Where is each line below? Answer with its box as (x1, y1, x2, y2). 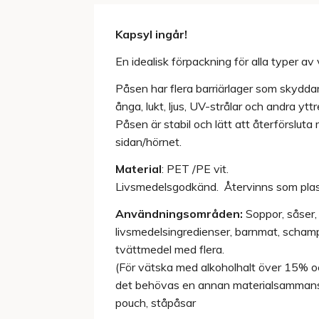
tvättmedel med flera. (115, 241, 224, 256)
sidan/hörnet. (115, 135, 182, 150)
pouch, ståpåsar (115, 295, 196, 310)
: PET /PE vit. (162, 161, 229, 176)
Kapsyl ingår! (115, 27, 187, 42)
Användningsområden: (115, 206, 243, 221)
